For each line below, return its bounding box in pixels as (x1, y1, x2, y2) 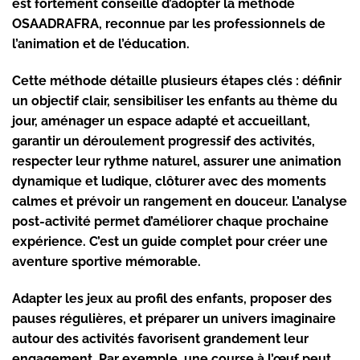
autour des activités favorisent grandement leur (12, 330, 309, 346)
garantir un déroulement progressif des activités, (12, 133, 315, 149)
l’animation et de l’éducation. (12, 35, 190, 51)
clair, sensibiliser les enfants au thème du (79, 92, 337, 108)
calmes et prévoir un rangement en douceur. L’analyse (12, 193, 347, 209)
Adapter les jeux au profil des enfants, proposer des (12, 290, 332, 306)
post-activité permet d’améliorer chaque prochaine (12, 213, 329, 229)
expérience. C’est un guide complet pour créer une (12, 233, 328, 249)
